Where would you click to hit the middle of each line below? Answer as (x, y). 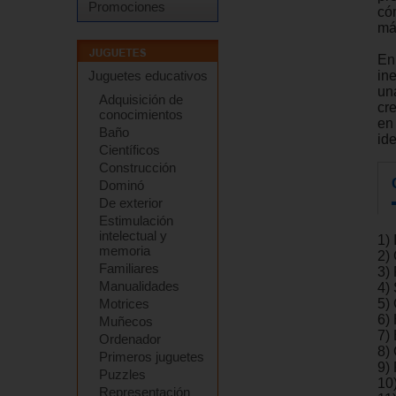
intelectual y (133, 236)
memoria (125, 251)
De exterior (131, 203)
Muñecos (126, 321)
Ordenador (130, 339)
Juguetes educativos (148, 76)
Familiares (129, 268)
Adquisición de (141, 99)
